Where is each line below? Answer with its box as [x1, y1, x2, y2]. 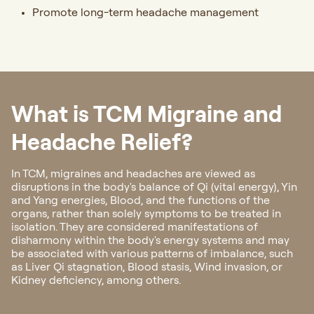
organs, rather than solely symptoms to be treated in [11, 206, 281, 221]
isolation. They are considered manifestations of [11, 219, 258, 234]
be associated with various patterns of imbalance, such [11, 246, 293, 261]
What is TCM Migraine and [11, 100, 282, 128]
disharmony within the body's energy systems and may [11, 233, 289, 247]
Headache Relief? [11, 128, 193, 156]
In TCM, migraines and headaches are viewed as [11, 166, 255, 181]
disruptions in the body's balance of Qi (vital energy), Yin [11, 179, 297, 194]
